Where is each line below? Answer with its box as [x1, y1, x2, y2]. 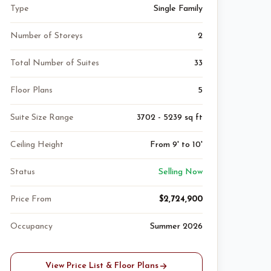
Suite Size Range [10, 113, 73, 122]
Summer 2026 [150, 222, 203, 231]
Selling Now [158, 168, 203, 177]
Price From [10, 195, 51, 204]
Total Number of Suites [10, 59, 99, 68]
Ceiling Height [10, 140, 64, 149]
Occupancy [10, 222, 53, 231]
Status [10, 168, 35, 177]
